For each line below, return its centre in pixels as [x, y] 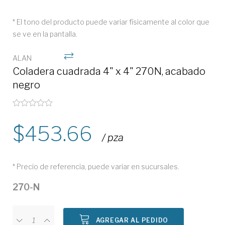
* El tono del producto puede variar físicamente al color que [111, 22]
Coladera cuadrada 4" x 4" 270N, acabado [109, 71]
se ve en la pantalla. [45, 34]
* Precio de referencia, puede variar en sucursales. [96, 166]
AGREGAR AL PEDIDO [132, 220]
